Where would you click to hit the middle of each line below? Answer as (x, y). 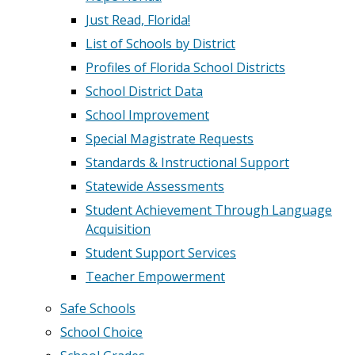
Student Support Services (161, 253)
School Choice (101, 332)
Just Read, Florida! (138, 20)
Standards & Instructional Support (187, 162)
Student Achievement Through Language (209, 210)
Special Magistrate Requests (170, 139)
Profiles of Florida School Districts (185, 67)
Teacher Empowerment (155, 277)
